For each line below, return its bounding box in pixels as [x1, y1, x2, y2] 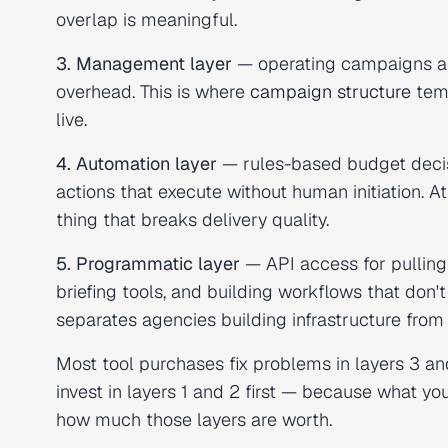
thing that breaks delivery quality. [56, 208, 329, 231]
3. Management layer [56, 52, 232, 75]
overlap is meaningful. [56, 8, 237, 31]
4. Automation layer [56, 152, 217, 175]
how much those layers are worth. [56, 408, 332, 431]
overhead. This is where [56, 80, 250, 103]
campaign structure [250, 80, 411, 103]
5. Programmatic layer [56, 252, 240, 275]
